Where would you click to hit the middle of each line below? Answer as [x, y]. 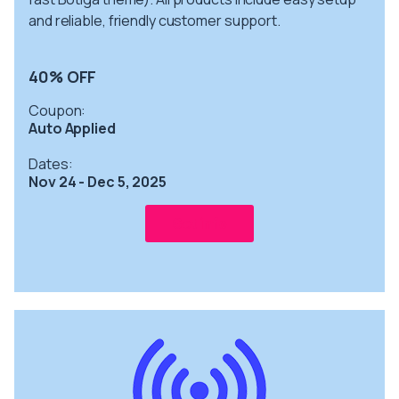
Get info [199, 223]
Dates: [51, 163]
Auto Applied [72, 128]
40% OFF [63, 76]
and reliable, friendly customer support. [155, 20]
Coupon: [57, 110]
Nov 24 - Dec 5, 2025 [98, 181]
